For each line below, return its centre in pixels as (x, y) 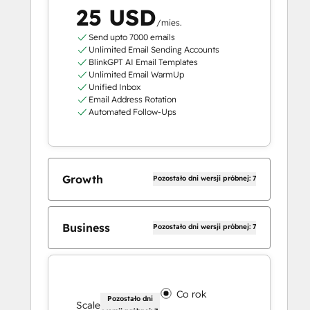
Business (86, 228)
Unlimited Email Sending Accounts (154, 50)
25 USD (116, 18)
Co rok (191, 294)
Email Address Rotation (132, 100)
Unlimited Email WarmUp (136, 75)
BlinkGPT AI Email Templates (143, 62)
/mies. (169, 23)
